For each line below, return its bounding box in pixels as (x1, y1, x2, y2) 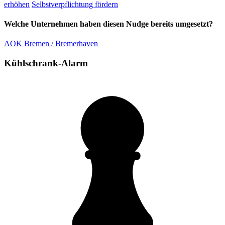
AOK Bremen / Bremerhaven (4, 39, 98, 48)
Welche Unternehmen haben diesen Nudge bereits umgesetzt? (4, 19, 213, 28)
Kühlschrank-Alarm (4, 57, 88, 68)
